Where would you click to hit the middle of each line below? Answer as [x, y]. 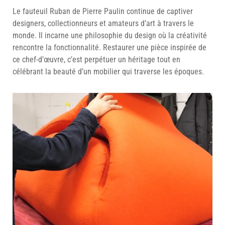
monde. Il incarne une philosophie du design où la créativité [110, 36]
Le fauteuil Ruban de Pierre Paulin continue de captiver [103, 12]
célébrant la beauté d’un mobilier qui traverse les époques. [108, 72]
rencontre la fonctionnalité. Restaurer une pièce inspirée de [109, 48]
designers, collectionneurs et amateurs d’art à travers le [103, 24]
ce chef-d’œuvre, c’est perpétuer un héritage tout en [96, 60]
